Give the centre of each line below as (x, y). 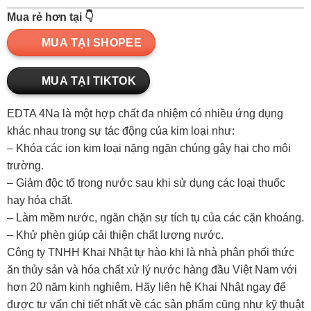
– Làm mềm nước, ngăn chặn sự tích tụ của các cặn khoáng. (155, 218)
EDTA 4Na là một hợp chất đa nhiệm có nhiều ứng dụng (145, 114)
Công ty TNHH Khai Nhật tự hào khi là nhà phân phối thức (150, 253)
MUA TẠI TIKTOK (89, 81)
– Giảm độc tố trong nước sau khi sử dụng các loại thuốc (146, 183)
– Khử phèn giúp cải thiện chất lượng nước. (115, 235)
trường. (25, 166)
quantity (26, 90)
